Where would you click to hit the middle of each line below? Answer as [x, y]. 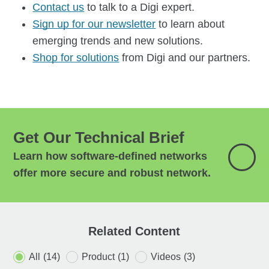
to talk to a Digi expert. [140, 8]
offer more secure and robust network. [112, 173]
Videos [166, 257]
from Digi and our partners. [185, 58]
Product [98, 257]
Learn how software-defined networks [110, 156]
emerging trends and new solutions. [118, 41]
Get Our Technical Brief [99, 138]
